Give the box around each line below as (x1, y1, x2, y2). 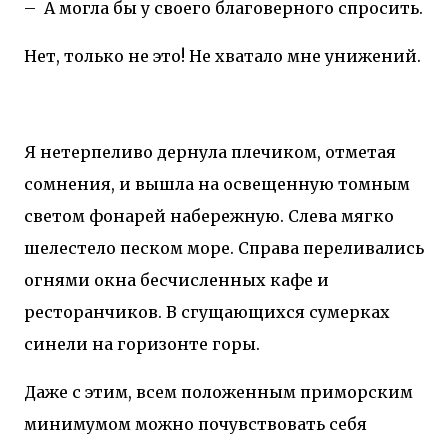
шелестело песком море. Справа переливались (24, 237, 424, 258)
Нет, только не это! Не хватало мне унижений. (24, 45, 421, 66)
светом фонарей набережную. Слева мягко (24, 205, 394, 226)
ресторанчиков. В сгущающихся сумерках (24, 301, 390, 322)
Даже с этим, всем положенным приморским (24, 381, 413, 402)
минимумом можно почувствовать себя (24, 413, 367, 434)
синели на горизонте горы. (24, 333, 260, 354)
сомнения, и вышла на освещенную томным (24, 173, 410, 194)
